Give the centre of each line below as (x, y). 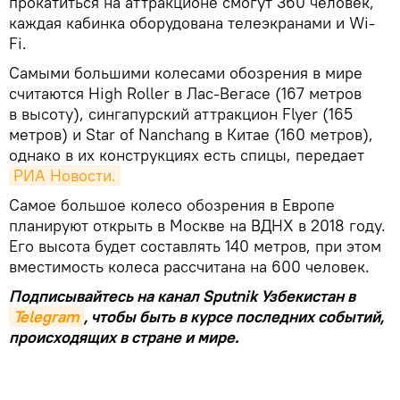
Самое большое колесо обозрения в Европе (172, 205)
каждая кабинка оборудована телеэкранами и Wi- (192, 23)
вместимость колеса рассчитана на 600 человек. (189, 267)
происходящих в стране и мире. (124, 337)
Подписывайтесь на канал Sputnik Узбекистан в (182, 296)
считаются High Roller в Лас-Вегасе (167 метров (185, 93)
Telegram (46, 317)
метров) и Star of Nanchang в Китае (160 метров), (191, 134)
